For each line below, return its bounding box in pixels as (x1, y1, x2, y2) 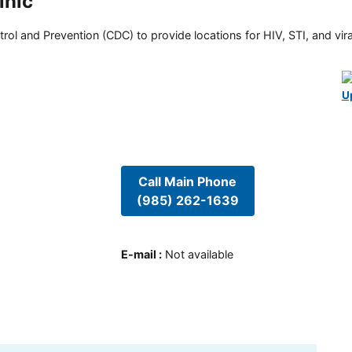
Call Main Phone (138, 173, 237, 189)
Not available (164, 247, 233, 262)
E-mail (120, 247, 156, 262)
